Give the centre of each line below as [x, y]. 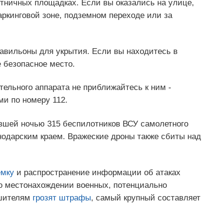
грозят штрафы [62, 198]
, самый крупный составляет [145, 198]
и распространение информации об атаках [97, 172]
